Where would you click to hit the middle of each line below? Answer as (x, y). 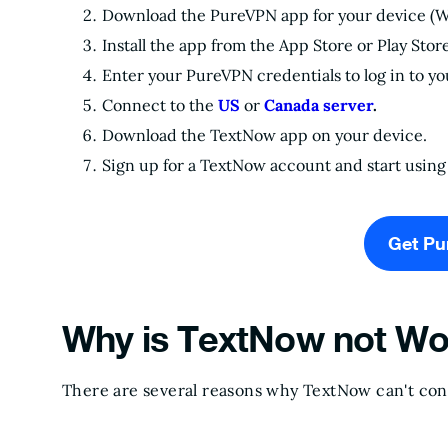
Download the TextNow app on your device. (264, 135)
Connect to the (160, 105)
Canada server (318, 105)
